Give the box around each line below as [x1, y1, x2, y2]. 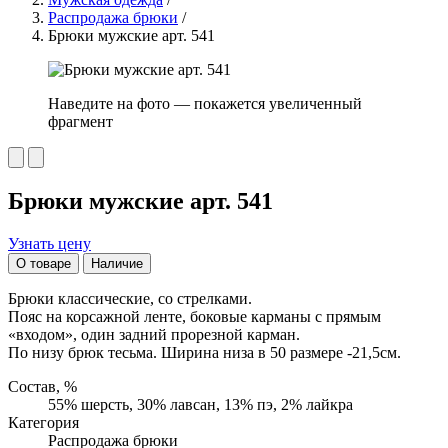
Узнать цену [8, 234, 91, 252]
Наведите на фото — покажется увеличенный [48, 95, 362, 112]
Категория [8, 413, 79, 431]
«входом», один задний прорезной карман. [8, 325, 300, 343]
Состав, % [8, 377, 77, 395]
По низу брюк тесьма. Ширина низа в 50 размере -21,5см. [8, 343, 401, 361]
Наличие [91, 255, 143, 271]
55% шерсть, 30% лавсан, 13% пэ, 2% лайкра [48, 395, 353, 413]
